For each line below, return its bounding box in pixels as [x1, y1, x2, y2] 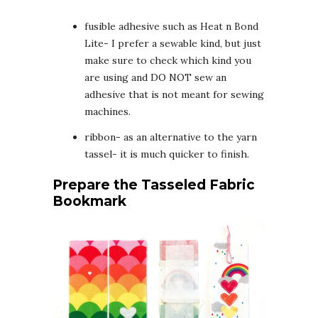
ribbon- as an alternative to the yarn [84, 131, 257, 144]
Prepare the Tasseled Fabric [53, 177, 255, 194]
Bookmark [53, 193, 126, 210]
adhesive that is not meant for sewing [84, 88, 264, 102]
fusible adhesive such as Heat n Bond [84, 20, 258, 33]
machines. [84, 105, 131, 119]
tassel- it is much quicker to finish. [84, 148, 249, 161]
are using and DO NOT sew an [84, 71, 226, 84]
